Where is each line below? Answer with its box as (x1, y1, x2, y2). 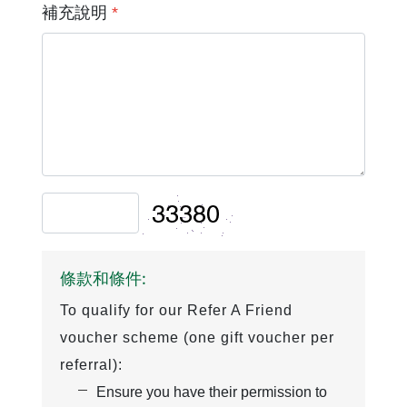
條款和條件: (60, 267, 147, 290)
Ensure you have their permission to (96, 384, 328, 401)
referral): (60, 357, 124, 373)
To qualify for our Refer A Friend (60, 303, 293, 319)
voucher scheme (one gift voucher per (60, 330, 335, 346)
